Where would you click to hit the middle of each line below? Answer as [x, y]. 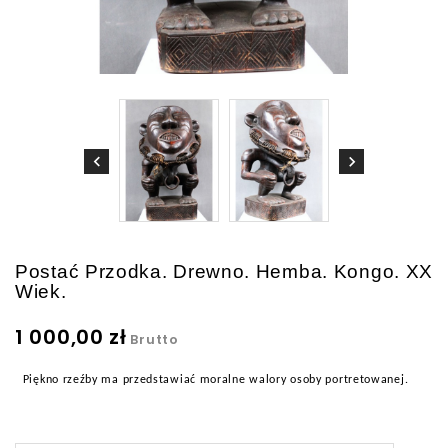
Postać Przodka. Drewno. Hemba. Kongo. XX [224, 272]
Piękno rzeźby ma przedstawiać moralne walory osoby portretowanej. [214, 380]
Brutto [154, 340]
